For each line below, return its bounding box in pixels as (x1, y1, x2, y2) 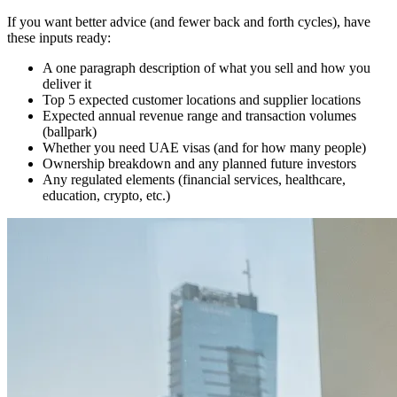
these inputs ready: (7, 30, 111, 46)
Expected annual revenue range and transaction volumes (43, 108, 356, 124)
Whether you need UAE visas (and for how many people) (43, 140, 366, 156)
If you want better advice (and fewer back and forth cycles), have (7, 14, 370, 30)
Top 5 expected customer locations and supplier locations (43, 92, 361, 108)
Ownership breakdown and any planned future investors (43, 156, 356, 172)
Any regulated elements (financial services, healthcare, (43, 172, 346, 188)
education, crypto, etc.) (43, 188, 170, 204)
